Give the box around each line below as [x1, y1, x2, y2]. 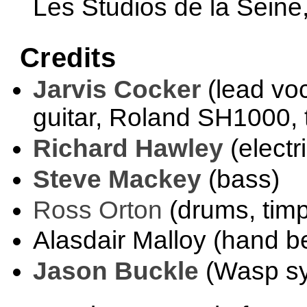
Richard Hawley [32, 133, 223, 162]
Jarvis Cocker [32, 75, 201, 104]
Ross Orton [32, 195, 162, 224]
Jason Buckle [32, 256, 199, 286]
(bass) [201, 164, 280, 193]
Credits [19, 41, 116, 73]
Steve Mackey [32, 164, 201, 193]
